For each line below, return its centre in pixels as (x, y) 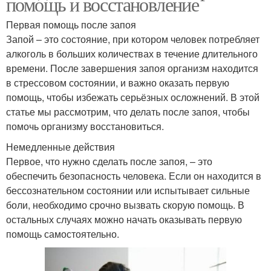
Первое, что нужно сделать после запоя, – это (109, 162)
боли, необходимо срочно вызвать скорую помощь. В (125, 205)
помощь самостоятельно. (63, 234)
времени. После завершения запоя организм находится (132, 68)
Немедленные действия (60, 147)
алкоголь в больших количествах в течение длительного (132, 54)
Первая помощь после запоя (71, 25)
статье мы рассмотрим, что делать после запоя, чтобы (128, 112)
